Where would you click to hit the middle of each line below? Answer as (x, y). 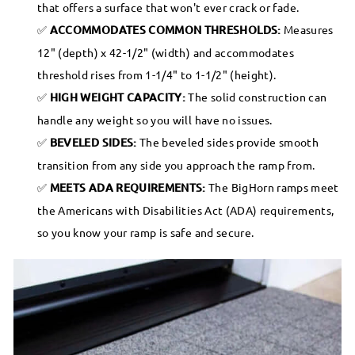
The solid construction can (256, 96)
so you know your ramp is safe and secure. (146, 232)
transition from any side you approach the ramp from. (176, 164)
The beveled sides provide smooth (228, 141)
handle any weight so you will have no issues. (155, 119)
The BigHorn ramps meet (272, 187)
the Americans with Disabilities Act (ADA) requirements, (186, 210)
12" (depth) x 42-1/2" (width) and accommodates (166, 52)
